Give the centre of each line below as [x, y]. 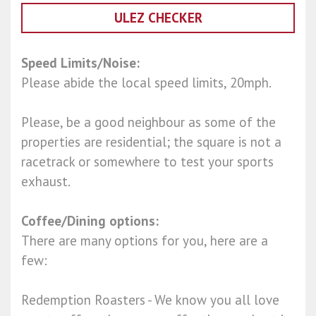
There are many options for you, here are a [145, 241]
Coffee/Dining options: [90, 221]
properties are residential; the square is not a [151, 142]
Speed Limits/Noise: [80, 63]
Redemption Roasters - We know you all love [150, 300]
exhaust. [46, 182]
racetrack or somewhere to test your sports [147, 162]
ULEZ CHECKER [158, 18]
